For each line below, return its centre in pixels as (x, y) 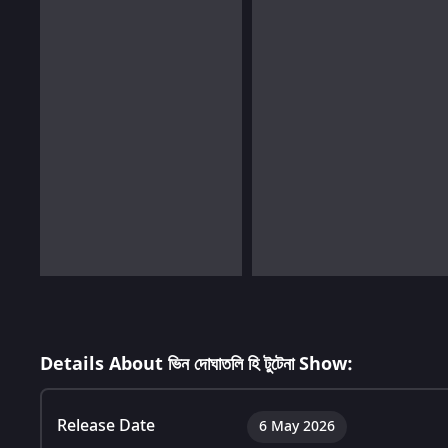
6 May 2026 (297, 426)
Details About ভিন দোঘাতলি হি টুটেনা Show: (196, 363)
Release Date (106, 425)
